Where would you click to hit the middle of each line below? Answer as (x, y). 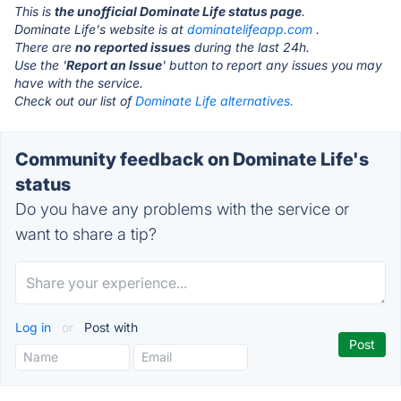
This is (34, 11)
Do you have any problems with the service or (182, 209)
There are (45, 47)
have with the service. (79, 83)
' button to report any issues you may (272, 65)
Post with (109, 327)
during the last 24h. (250, 47)
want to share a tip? (86, 234)
